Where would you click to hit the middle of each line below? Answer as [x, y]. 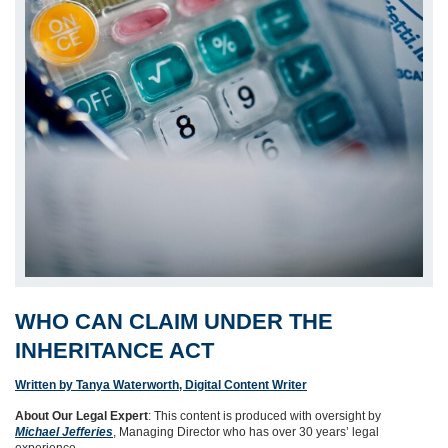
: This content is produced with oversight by [264, 415]
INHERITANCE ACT [114, 350]
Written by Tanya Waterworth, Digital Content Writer [161, 384]
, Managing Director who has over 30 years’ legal [246, 431]
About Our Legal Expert [81, 415]
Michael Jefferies [64, 431]
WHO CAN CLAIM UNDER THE [174, 321]
